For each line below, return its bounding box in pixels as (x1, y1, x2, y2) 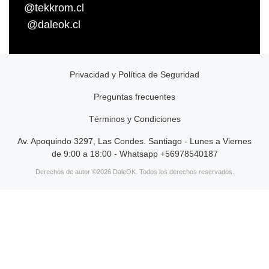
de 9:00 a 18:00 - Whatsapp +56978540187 (51, 148, 218, 159)
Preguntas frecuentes (94, 91, 175, 101)
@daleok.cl (27, 18, 80, 31)
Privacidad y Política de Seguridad (70, 69, 199, 79)
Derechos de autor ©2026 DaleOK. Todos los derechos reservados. (35, 168, 234, 175)
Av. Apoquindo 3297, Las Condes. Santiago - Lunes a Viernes (17, 136, 252, 146)
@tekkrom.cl (24, 1, 84, 14)
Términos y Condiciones (88, 113, 181, 124)
